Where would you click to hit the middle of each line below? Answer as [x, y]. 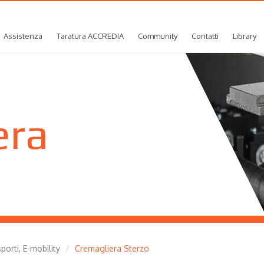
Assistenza [23, 36]
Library [245, 36]
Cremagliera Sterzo [112, 248]
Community [158, 36]
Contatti [205, 36]
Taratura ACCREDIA [90, 36]
